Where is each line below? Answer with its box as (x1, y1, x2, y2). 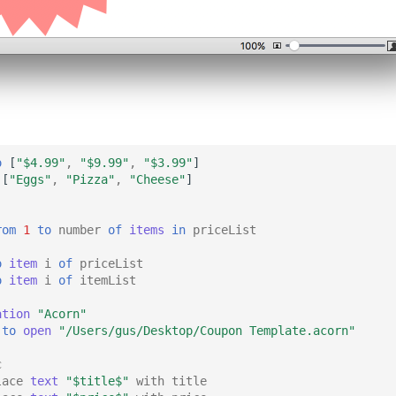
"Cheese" (129, 171, 186, 187)
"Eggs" (9, 171, 51, 187)
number (58, 222, 101, 237)
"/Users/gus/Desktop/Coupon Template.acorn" (58, 323, 355, 338)
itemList (80, 272, 136, 287)
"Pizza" (65, 171, 115, 187)
